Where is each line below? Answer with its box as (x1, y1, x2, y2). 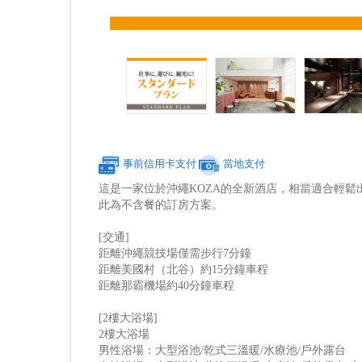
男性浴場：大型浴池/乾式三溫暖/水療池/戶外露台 (99, 343, 347, 356)
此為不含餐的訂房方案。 (99, 198, 224, 211)
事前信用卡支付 (123, 158, 197, 170)
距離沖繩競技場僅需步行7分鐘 (99, 246, 252, 259)
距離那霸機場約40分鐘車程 (99, 279, 235, 292)
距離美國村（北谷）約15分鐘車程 (99, 263, 269, 276)
